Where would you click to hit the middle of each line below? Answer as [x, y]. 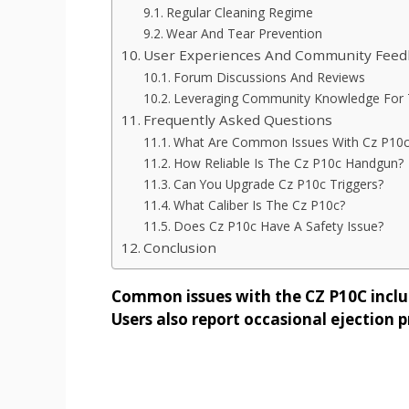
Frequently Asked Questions [238, 120]
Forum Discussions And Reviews [269, 78]
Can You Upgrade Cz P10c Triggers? [278, 184]
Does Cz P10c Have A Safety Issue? [278, 226]
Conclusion [180, 248]
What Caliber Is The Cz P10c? [259, 205]
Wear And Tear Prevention [244, 34]
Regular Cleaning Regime [239, 13]
